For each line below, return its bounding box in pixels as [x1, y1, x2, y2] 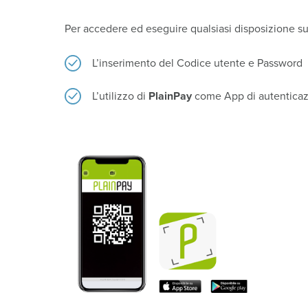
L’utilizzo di [92, 89, 149, 103]
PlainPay [148, 89, 192, 103]
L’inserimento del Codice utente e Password [92, 56, 303, 70]
